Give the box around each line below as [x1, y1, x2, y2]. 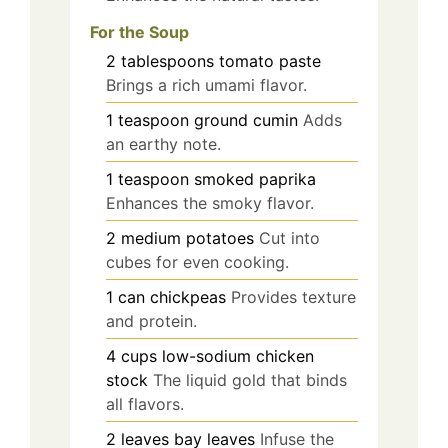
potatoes [186, 227, 254, 248]
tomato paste [219, 50, 321, 71]
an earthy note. [106, 133, 221, 154]
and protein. [106, 310, 197, 331]
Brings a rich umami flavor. [106, 74, 307, 95]
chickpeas [150, 286, 226, 307]
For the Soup [90, 21, 189, 42]
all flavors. [106, 393, 184, 414]
